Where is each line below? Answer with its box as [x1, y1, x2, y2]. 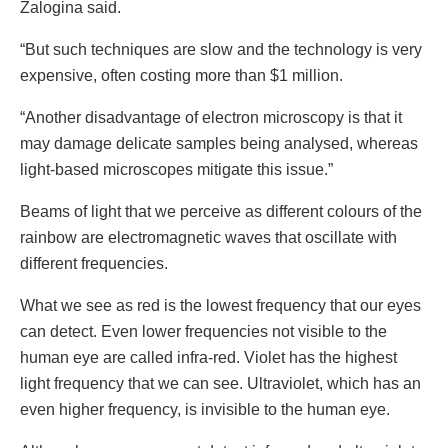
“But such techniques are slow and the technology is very [20, 41, 422, 59]
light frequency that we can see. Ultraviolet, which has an [20, 375, 421, 393]
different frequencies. [20, 255, 168, 273]
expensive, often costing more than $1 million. [20, 67, 343, 85]
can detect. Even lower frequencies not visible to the [20, 323, 387, 341]
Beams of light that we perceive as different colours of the [20, 203, 422, 221]
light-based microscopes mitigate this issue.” [20, 161, 333, 179]
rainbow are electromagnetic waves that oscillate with [20, 229, 397, 247]
